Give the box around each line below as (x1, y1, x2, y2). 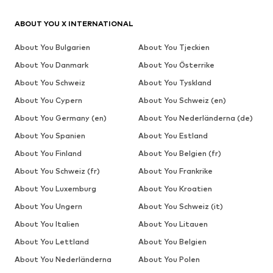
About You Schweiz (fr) (15, 166, 100, 175)
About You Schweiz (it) (138, 201, 223, 211)
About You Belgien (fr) (138, 148, 221, 158)
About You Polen (138, 254, 200, 264)
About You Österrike (138, 60, 214, 69)
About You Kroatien (138, 183, 212, 193)
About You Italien (15, 219, 79, 229)
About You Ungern (15, 201, 82, 211)
